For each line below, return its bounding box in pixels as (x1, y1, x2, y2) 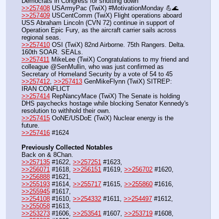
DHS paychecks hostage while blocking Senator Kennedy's (22, 100, 189, 108)
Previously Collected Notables (22, 144, 112, 152)
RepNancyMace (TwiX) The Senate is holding (50, 92, 180, 100)
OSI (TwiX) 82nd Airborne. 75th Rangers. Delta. (50, 41, 185, 49)
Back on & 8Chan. (22, 151, 73, 159)
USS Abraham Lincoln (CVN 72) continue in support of (22, 19, 175, 27)
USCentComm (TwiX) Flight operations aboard (50, 12, 182, 20)
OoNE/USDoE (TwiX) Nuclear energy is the (50, 114, 174, 122)
